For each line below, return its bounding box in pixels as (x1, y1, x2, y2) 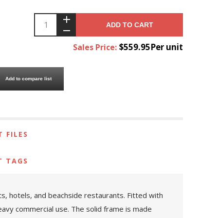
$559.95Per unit (119, 41, 183, 53)
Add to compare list (5, 76, 52, 82)
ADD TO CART (106, 20, 153, 29)
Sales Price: (73, 41, 117, 53)
